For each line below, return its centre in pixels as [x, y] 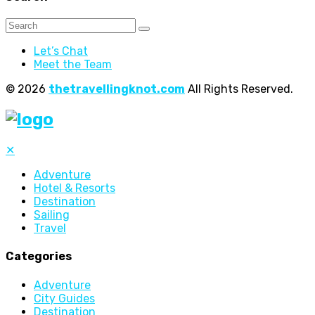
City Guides [64, 298]
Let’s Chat [61, 51]
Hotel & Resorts [75, 188]
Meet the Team [73, 65]
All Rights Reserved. [239, 89]
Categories [39, 257]
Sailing [52, 215]
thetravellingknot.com [117, 89]
